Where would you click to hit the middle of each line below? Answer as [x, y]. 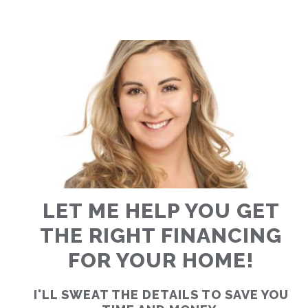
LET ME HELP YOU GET [161, 210]
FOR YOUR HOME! [161, 260]
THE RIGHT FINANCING [161, 235]
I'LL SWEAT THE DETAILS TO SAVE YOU [161, 295]
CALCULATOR [154, 128]
